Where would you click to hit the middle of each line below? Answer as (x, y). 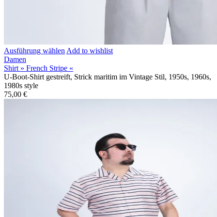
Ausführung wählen (34, 50)
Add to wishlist (90, 50)
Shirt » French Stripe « (39, 68)
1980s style (21, 85)
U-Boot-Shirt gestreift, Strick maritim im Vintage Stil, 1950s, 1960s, (108, 77)
